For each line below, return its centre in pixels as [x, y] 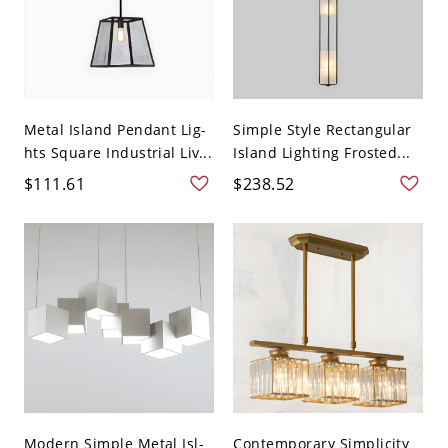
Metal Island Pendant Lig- [115, 129]
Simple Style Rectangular [322, 129]
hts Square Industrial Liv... [118, 152]
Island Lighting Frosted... [322, 152]
